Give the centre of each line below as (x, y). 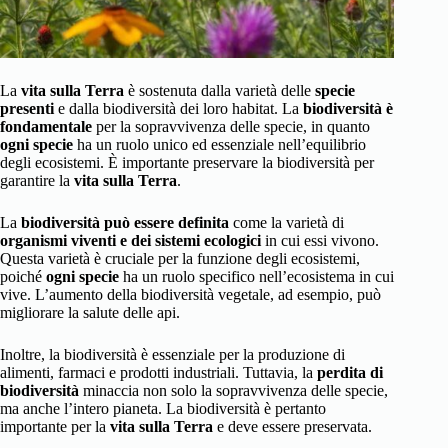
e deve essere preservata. (292, 427)
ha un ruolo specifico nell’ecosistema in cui (256, 277)
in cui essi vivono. (320, 241)
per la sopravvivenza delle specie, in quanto (231, 127)
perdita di (350, 373)
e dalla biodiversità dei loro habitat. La (178, 109)
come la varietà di (286, 223)
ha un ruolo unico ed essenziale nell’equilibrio (219, 145)
